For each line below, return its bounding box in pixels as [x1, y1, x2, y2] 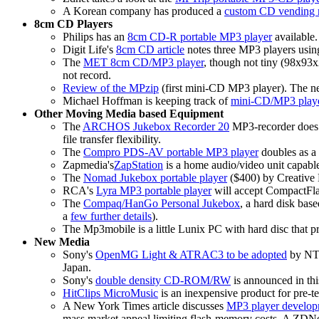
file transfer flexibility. [63, 133, 161, 146]
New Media [34, 236, 90, 249]
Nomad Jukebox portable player [83, 172, 227, 184]
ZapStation [114, 159, 163, 172]
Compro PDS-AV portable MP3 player [83, 146, 258, 159]
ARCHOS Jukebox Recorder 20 [83, 120, 229, 133]
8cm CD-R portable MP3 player [127, 31, 272, 43]
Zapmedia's [63, 159, 114, 172]
